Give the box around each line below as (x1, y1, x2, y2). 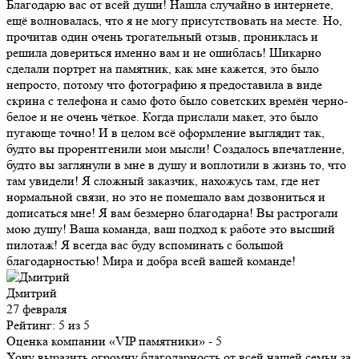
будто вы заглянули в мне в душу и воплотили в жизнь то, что (6, 157, 346, 173)
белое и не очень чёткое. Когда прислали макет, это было (6, 109, 318, 125)
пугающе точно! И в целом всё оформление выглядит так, (6, 125, 325, 141)
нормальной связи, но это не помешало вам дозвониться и (6, 189, 325, 205)
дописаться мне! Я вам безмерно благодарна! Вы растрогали (6, 205, 338, 221)
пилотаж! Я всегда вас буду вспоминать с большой (6, 237, 284, 253)
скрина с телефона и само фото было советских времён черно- (6, 93, 348, 109)
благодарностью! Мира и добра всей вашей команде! (6, 253, 296, 269)
